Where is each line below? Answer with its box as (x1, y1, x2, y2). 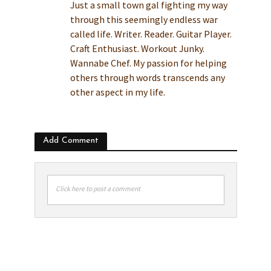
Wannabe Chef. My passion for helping (70, 57, 227, 70)
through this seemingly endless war (70, 13, 218, 26)
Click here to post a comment (55, 184, 140, 193)
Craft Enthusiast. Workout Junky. (70, 42, 204, 55)
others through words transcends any (70, 71, 225, 84)
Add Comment (42, 135, 99, 145)
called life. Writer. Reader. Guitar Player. (70, 28, 232, 41)
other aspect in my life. (70, 86, 165, 99)
